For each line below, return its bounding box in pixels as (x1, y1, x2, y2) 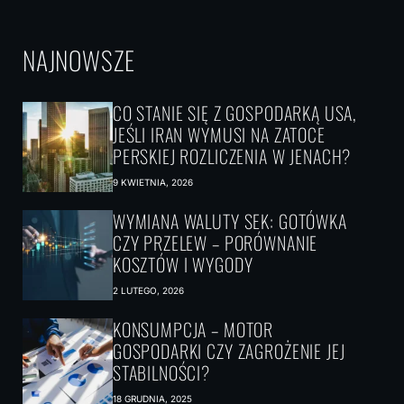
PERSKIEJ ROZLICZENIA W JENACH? (112, 142, 352, 170)
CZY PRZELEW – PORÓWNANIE (112, 229, 318, 256)
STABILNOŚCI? (112, 359, 210, 386)
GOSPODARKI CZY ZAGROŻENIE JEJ (112, 337, 345, 364)
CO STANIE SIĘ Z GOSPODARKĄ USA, (112, 99, 358, 126)
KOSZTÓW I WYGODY (112, 251, 253, 278)
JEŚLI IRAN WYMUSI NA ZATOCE (112, 121, 326, 148)
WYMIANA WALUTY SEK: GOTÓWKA (112, 207, 347, 234)
